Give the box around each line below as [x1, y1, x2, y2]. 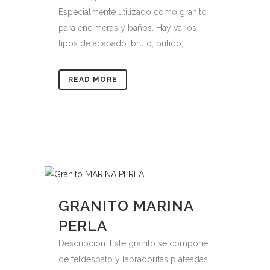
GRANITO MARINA [58, 197, 193, 215]
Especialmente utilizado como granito [58, 7, 207, 17]
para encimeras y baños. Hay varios [58, 23, 196, 33]
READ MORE [68, 75, 118, 84]
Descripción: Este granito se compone [58, 239, 208, 248]
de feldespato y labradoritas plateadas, [58, 254, 210, 264]
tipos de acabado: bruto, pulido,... [58, 39, 189, 48]
